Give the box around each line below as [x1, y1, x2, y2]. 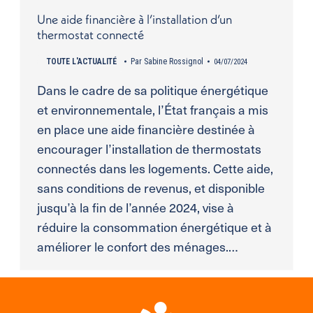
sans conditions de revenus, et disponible [36, 179, 265, 197]
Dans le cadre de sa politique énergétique [36, 81, 268, 99]
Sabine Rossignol [143, 57, 203, 67]
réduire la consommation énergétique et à [36, 218, 272, 236]
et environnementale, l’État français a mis [36, 101, 268, 119]
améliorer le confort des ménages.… [36, 238, 238, 256]
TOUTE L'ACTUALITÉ [46, 57, 117, 67]
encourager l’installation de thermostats [36, 140, 261, 158]
